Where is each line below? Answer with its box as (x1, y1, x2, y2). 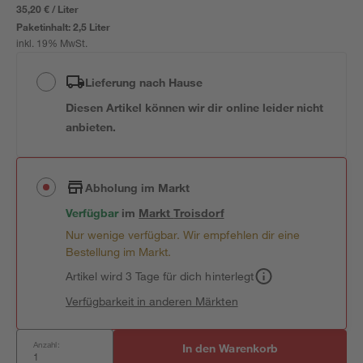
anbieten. (66, 120, 117, 134)
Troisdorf (173, 206, 224, 220)
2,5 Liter (73, 20, 111, 33)
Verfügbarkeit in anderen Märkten (66, 294, 238, 308)
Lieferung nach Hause (85, 75, 203, 89)
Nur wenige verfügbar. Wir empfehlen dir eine (66, 228, 300, 241)
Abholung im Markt (85, 180, 190, 194)
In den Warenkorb (182, 341, 278, 355)
